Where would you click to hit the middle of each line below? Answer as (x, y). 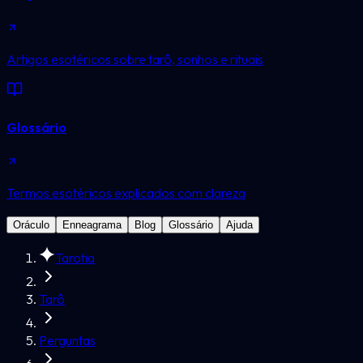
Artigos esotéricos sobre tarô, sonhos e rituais (135, 59)
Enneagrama (92, 225)
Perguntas (67, 341)
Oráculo (31, 225)
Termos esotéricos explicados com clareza (126, 193)
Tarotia (75, 258)
